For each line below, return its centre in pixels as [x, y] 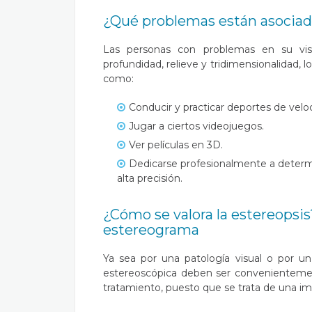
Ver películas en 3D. [176, 145]
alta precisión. [151, 178]
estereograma [151, 230]
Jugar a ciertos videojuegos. [196, 126]
